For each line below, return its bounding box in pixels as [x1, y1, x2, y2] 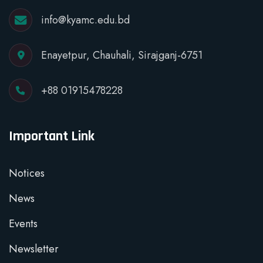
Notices [9, 165, 45, 181]
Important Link [9, 127, 95, 145]
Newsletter [9, 241, 59, 257]
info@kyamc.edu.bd [41, 12, 130, 28]
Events [9, 215, 38, 231]
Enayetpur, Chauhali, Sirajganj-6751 [41, 47, 203, 63]
